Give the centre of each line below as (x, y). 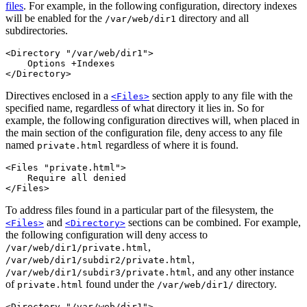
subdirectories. (37, 30)
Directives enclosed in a (58, 95)
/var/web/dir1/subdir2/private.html (99, 260)
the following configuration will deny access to (107, 234)
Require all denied (66, 177)
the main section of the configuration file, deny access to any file (144, 132)
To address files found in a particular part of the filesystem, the (139, 210)
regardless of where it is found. (171, 145)
